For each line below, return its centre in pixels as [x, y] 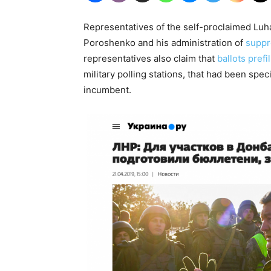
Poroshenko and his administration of [165, 42]
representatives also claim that [150, 58]
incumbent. [107, 90]
